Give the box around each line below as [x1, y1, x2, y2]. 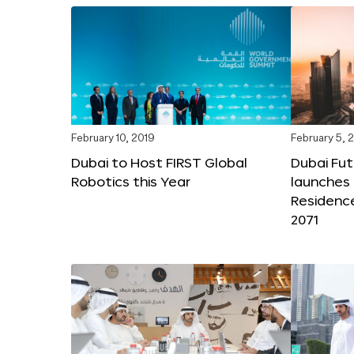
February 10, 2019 [71, 133, 155, 144]
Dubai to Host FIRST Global [71, 154, 247, 170]
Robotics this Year [71, 173, 190, 189]
